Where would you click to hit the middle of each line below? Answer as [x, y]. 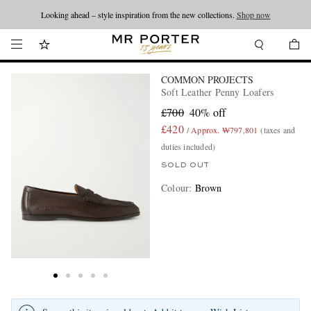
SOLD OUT [185, 165]
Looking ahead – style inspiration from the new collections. [138, 15]
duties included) [188, 146]
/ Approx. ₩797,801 [222, 130]
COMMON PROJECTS [207, 79]
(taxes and [278, 130]
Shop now [253, 15]
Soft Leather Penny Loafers [218, 92]
